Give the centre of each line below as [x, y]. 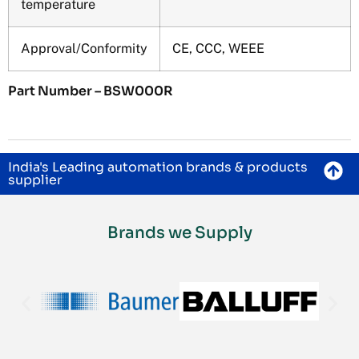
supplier [35, 179]
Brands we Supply [179, 232]
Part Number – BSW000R [91, 91]
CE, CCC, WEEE [218, 48]
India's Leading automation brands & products [158, 167]
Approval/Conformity [84, 48]
